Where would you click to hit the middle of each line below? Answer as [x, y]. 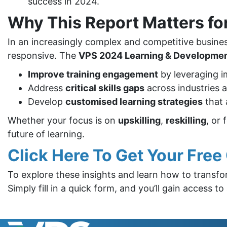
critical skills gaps [105, 88]
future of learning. [46, 134]
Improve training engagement [93, 74]
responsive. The [43, 55]
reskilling [186, 120]
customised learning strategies [134, 102]
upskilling [139, 120]
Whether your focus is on [63, 120]
